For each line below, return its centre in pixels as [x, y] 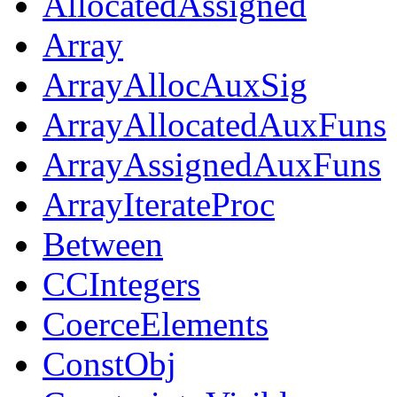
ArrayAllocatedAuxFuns [214, 125]
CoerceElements [156, 324]
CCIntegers [121, 284]
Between [103, 245]
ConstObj [109, 364]
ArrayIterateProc [159, 205]
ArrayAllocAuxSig [175, 85]
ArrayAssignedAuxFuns [212, 165]
